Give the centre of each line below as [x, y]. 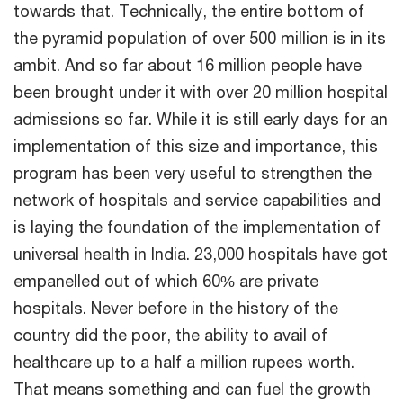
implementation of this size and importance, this [196, 145]
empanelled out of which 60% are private [166, 280]
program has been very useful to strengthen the [193, 172]
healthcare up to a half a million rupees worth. [184, 361]
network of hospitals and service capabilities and [197, 199]
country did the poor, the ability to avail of [170, 334]
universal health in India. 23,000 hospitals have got [201, 253]
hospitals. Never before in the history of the [176, 307]
